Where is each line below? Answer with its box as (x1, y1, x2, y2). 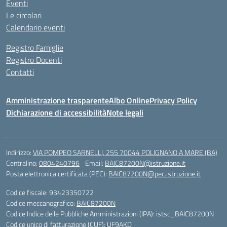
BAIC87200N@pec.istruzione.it (108, 168, 201, 179)
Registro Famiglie (6, 42, 63, 54)
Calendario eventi (6, 21, 65, 33)
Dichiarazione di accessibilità (6, 106, 106, 119)
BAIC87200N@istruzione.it (105, 158, 185, 168)
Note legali (106, 106, 143, 119)
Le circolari (6, 9, 42, 21)
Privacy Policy (149, 94, 197, 106)
